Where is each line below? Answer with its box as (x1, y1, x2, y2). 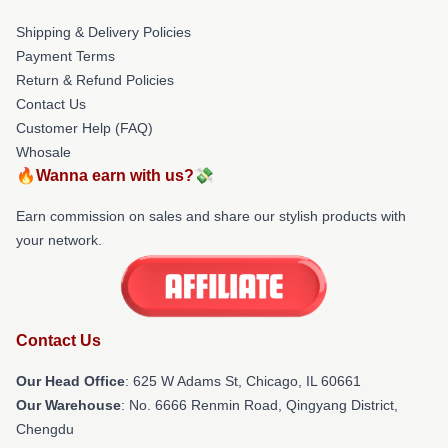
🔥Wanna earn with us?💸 (16, 166, 214, 184)
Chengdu (16, 421, 74, 438)
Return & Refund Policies (16, 71, 174, 88)
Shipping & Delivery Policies (16, 23, 191, 40)
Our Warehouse (16, 397, 121, 414)
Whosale (16, 143, 71, 160)
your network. (16, 231, 102, 248)
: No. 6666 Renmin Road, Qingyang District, (121, 397, 398, 414)
